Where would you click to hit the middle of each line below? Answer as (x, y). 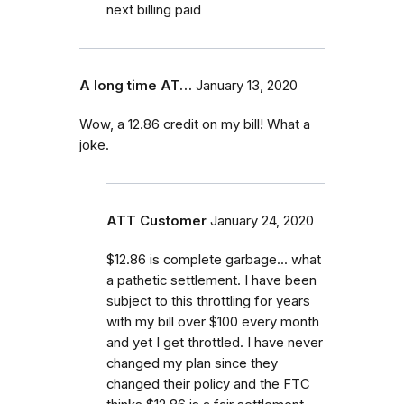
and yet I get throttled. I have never (215, 342)
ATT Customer (156, 220)
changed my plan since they (192, 363)
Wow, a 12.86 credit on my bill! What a (195, 124)
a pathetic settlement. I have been (211, 280)
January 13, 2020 (247, 85)
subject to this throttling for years (208, 301)
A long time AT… (136, 85)
